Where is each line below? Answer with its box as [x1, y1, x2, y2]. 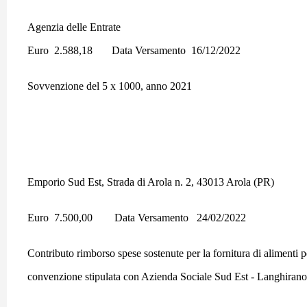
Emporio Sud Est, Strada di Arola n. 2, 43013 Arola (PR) [27, 176, 277, 188]
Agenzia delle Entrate [27, 21, 121, 33]
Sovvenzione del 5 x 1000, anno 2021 [27, 80, 192, 92]
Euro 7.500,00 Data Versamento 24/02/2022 [27, 212, 246, 223]
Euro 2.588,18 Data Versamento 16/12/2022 [27, 45, 241, 56]
